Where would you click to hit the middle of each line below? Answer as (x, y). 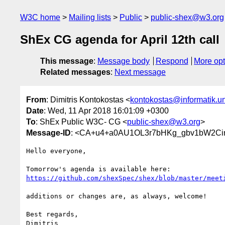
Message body (124, 61)
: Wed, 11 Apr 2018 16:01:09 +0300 (106, 110)
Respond (172, 61)
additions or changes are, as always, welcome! (117, 196)
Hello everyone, (56, 151)
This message (67, 61)
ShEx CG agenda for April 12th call (120, 40)
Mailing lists (90, 17)
